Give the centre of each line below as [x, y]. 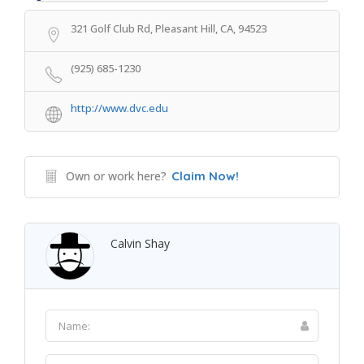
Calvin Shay [140, 243]
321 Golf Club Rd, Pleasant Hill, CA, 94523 [169, 28]
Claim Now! [205, 176]
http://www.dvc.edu [119, 108]
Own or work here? [116, 176]
